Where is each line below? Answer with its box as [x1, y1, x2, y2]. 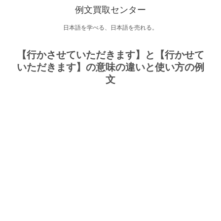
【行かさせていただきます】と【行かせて [17, 49, 204, 60]
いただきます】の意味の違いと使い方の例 [17, 62, 204, 73]
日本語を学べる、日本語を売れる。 [63, 24, 158, 31]
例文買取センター [75, 5, 146, 15]
